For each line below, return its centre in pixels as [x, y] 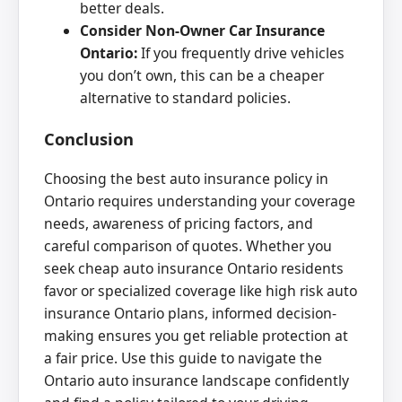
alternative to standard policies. [185, 97]
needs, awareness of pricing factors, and [179, 224]
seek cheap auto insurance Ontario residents [194, 269]
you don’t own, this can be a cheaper [202, 75]
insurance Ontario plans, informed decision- [190, 314]
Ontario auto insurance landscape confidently [197, 381]
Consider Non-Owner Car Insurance [202, 30]
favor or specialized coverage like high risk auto [201, 291]
